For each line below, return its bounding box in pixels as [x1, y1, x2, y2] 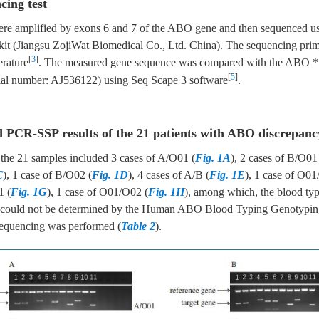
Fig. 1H [148, 186, 184, 198]
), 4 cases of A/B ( [128, 169, 209, 181]
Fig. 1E [209, 169, 245, 181]
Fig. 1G [11, 186, 47, 198]
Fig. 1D [92, 169, 128, 181]
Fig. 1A [195, 152, 231, 164]
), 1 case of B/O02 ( [3, 169, 92, 181]
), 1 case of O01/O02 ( [47, 186, 148, 198]
